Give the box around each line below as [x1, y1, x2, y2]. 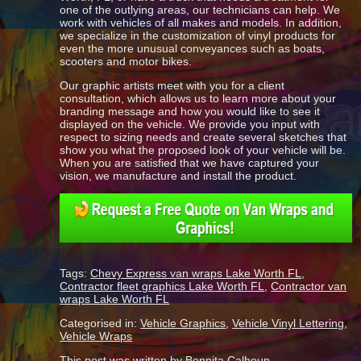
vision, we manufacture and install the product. [60, 169, 297, 182]
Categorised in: [60, 317, 141, 330]
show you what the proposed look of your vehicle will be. [60, 143, 346, 156]
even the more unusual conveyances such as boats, [60, 42, 326, 55]
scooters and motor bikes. [60, 55, 193, 68]
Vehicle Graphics [140, 317, 226, 330]
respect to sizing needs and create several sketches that [60, 131, 347, 143]
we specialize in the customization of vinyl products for [60, 29, 336, 42]
